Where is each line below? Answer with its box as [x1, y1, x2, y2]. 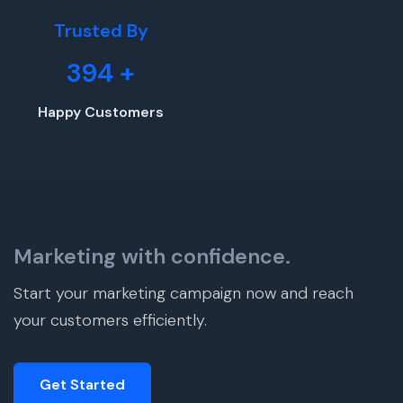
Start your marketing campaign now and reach [13, 282, 354, 304]
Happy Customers [38, 103, 164, 122]
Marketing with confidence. [13, 242, 291, 270]
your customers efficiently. [13, 309, 207, 331]
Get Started [40, 374, 125, 394]
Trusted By [53, 18, 148, 42]
